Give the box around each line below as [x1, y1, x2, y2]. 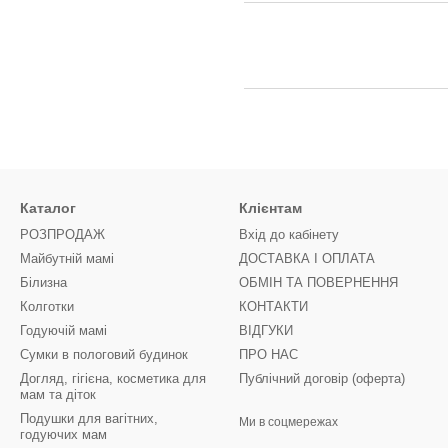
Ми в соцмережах [239, 415, 338, 429]
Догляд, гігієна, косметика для [20, 371, 206, 386]
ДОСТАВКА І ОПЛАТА [239, 251, 375, 266]
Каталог [20, 200, 76, 216]
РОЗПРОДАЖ [20, 227, 105, 242]
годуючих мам [20, 427, 107, 442]
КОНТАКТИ [239, 299, 308, 314]
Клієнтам [239, 200, 302, 216]
